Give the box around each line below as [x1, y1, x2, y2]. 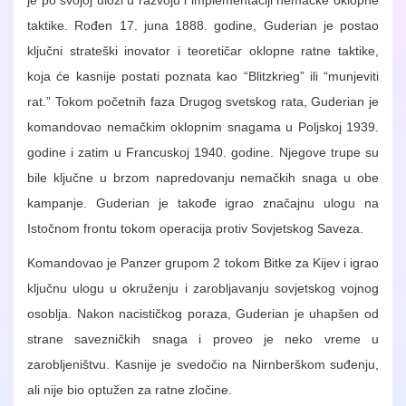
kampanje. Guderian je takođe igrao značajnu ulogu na [27, 196, 379, 211]
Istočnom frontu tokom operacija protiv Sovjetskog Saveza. [27, 221, 363, 237]
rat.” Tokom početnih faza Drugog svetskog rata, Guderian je [27, 94, 379, 110]
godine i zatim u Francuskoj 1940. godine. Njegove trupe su [27, 145, 379, 160]
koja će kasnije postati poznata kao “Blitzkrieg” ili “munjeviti [27, 69, 379, 84]
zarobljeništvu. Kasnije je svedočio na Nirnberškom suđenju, [27, 357, 379, 372]
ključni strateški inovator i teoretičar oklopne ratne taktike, [27, 43, 379, 59]
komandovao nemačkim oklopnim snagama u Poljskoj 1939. [27, 120, 379, 135]
